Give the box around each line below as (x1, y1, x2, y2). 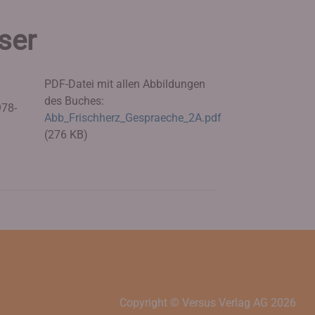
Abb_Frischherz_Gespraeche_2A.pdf (44, 111, 222, 124)
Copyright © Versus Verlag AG (120, 296, 271, 309)
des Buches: (44, 94, 105, 108)
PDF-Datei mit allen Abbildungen (44, 77, 206, 91)
